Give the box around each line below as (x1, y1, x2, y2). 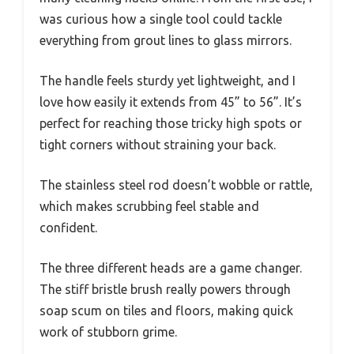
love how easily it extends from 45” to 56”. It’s (40, 94, 302, 109)
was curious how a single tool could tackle (40, 11, 282, 26)
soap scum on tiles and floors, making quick (40, 303, 293, 318)
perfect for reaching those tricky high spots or (40, 115, 302, 130)
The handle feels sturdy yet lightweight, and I (40, 73, 296, 88)
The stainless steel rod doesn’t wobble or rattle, (40, 177, 313, 192)
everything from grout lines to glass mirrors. (40, 32, 292, 47)
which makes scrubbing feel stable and (40, 198, 259, 213)
